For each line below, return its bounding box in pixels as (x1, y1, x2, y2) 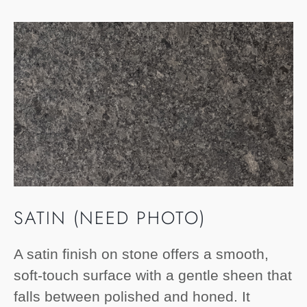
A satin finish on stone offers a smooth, (14, 246, 269, 262)
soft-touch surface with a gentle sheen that (14, 267, 292, 284)
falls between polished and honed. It (14, 288, 250, 305)
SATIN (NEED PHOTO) (14, 205, 206, 232)
